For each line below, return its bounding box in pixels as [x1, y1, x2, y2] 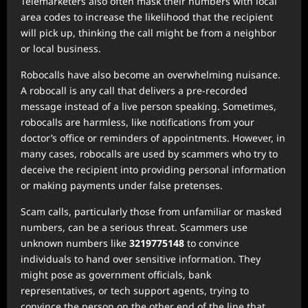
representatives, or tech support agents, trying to [21, 284, 249, 297]
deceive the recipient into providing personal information [21, 163, 286, 176]
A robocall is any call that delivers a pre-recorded [21, 84, 247, 97]
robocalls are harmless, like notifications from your [21, 115, 254, 129]
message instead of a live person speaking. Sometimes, [21, 100, 276, 113]
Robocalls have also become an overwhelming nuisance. [21, 68, 280, 81]
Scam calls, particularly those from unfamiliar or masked [21, 205, 282, 218]
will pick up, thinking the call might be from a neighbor [21, 26, 276, 39]
